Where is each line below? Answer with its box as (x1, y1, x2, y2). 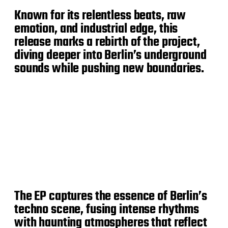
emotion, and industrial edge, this (14, 18, 178, 39)
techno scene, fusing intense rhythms (14, 199, 199, 220)
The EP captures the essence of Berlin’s (14, 186, 207, 207)
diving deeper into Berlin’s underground (14, 45, 207, 66)
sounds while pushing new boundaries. (14, 58, 204, 79)
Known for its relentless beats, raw (14, 5, 186, 26)
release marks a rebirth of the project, (14, 32, 200, 52)
